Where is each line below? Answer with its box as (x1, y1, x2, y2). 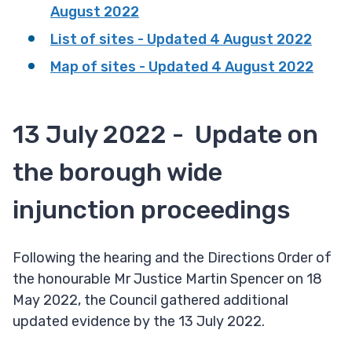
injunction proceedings (13, 195, 291, 225)
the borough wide (13, 157, 222, 188)
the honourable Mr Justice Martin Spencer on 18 (13, 270, 322, 288)
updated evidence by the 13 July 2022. (13, 313, 265, 331)
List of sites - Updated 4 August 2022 (50, 31, 312, 49)
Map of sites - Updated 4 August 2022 (50, 58, 313, 76)
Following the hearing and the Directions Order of (13, 249, 332, 267)
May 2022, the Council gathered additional (13, 291, 288, 310)
